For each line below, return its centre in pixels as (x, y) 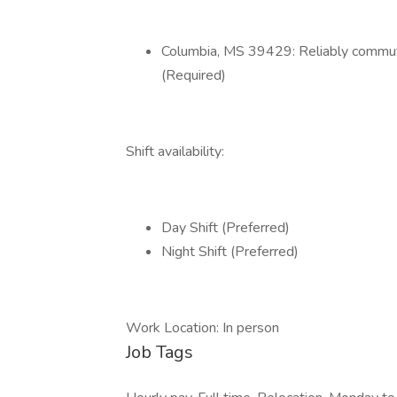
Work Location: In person (202, 328)
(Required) (194, 75)
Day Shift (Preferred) (226, 228)
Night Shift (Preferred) (230, 252)
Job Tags (160, 352)
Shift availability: (175, 152)
